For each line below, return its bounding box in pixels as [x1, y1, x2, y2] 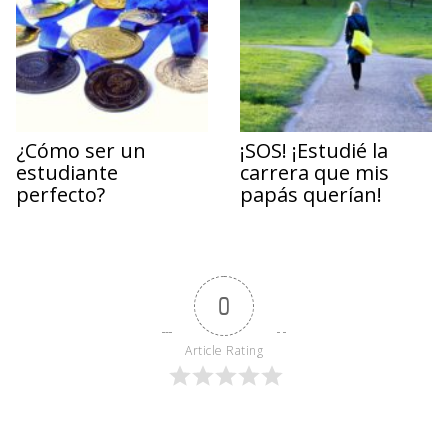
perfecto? [16, 180, 105, 208]
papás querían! [240, 180, 382, 208]
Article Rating [185, 341, 263, 359]
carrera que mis [240, 158, 389, 186]
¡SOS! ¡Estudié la [240, 136, 388, 164]
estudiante [16, 158, 118, 186]
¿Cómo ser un [16, 136, 146, 164]
